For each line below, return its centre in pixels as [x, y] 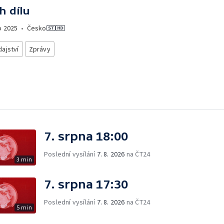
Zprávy [39, 49]
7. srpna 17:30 [86, 184]
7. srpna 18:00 [86, 136]
